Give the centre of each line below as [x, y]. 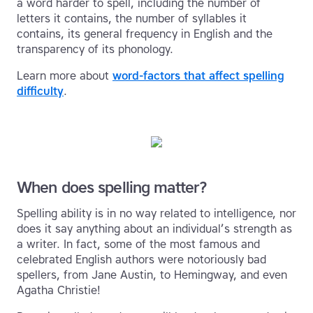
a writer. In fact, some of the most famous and [138, 245]
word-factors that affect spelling [198, 76]
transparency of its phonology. [95, 50]
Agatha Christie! [59, 291]
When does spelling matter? [112, 188]
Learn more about [65, 76]
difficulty [40, 92]
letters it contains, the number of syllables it [132, 19]
